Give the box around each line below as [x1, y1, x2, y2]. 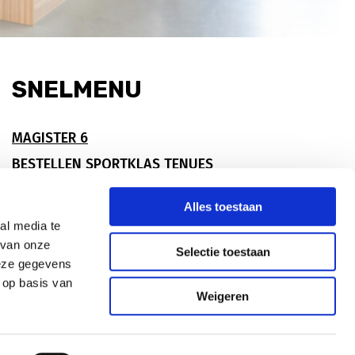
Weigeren [197, 289, 249, 303]
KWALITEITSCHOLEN [11, 208, 138, 225]
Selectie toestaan [175, 244, 270, 258]
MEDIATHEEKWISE [11, 234, 121, 251]
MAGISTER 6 [11, 129, 88, 147]
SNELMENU [11, 75, 142, 104]
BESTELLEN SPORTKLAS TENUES [11, 155, 213, 173]
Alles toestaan [183, 200, 262, 214]
